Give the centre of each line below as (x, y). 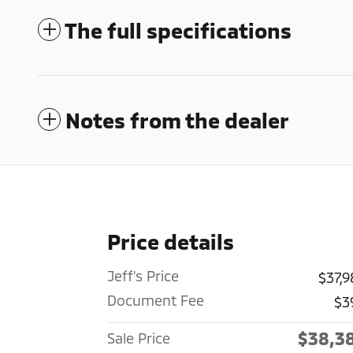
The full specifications (178, 30)
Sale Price (139, 338)
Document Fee (156, 300)
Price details (171, 241)
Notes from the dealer (177, 119)
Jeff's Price (143, 275)
